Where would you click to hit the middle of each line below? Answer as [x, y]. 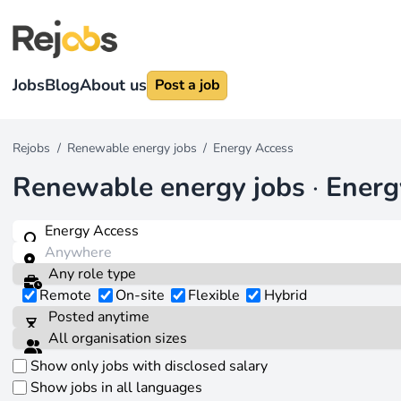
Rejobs [32, 148]
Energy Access [254, 148]
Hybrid [285, 296]
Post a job [187, 85]
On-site [140, 296]
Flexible [214, 296]
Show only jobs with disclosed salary [149, 367]
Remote [66, 296]
